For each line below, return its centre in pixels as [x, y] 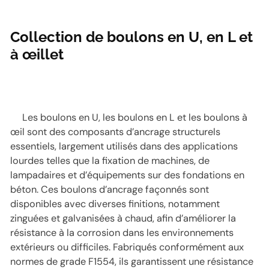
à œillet [37, 54]
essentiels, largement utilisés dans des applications [124, 146]
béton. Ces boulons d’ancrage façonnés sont [110, 189]
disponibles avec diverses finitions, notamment [115, 204]
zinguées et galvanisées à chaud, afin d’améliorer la [123, 218]
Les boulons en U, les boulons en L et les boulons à [135, 117]
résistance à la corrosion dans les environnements [122, 232]
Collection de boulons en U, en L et [132, 37]
